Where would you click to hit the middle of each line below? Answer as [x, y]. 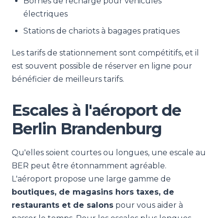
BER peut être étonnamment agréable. [89, 166]
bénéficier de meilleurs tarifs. [68, 79]
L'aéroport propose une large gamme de [91, 179]
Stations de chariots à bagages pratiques [101, 31]
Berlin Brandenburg [87, 129]
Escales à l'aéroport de [96, 110]
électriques [45, 14]
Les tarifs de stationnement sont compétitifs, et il [105, 53]
